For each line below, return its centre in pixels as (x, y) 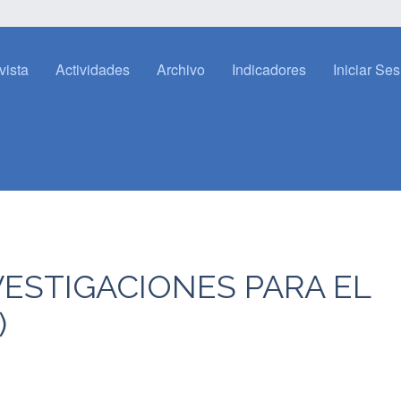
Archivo (181, 69)
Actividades (93, 69)
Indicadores (269, 69)
